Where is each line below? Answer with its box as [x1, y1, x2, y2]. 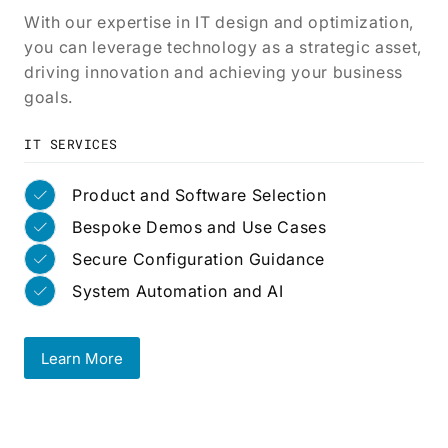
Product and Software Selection [72, 184, 327, 205]
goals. [24, 87, 73, 107]
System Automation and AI [72, 280, 284, 301]
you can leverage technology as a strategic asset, [24, 37, 422, 57]
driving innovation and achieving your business [24, 62, 403, 82]
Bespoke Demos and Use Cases [72, 216, 327, 237]
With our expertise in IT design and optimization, [24, 12, 414, 32]
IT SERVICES [24, 135, 118, 153]
